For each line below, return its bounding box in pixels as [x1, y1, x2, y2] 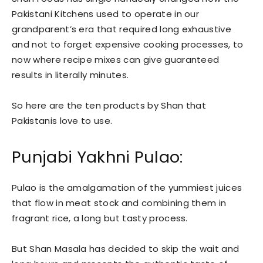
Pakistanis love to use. [12, 114, 113, 127]
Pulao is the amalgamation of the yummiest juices [12, 181, 242, 194]
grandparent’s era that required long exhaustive [12, 22, 232, 35]
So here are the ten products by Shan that [12, 99, 207, 112]
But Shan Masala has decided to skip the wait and [12, 242, 240, 255]
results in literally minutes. [12, 68, 129, 81]
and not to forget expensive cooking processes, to [12, 38, 244, 50]
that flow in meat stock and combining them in [12, 196, 227, 209]
